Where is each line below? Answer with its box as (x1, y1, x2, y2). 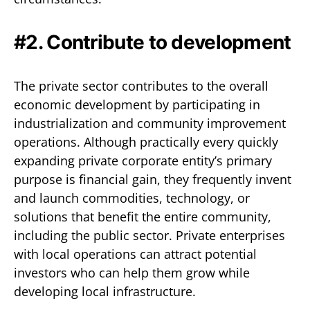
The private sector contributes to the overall (14, 77, 268, 94)
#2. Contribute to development (14, 30, 291, 54)
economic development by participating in (14, 95, 260, 113)
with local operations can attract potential (14, 245, 257, 262)
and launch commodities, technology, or (14, 189, 250, 206)
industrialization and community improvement (14, 114, 286, 131)
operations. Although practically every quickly (14, 133, 278, 150)
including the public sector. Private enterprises (14, 226, 285, 244)
